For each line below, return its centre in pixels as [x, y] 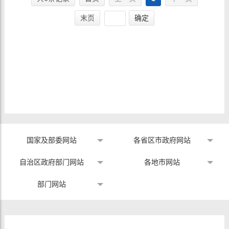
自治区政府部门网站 [52, 162]
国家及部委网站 [52, 140]
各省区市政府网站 [162, 140]
